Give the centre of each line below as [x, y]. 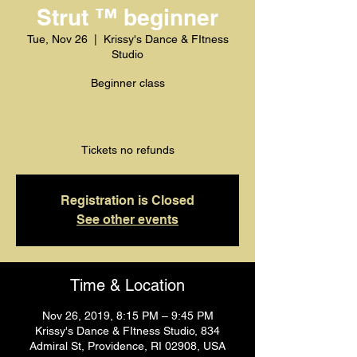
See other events [127, 220]
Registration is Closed [127, 200]
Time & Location [127, 285]
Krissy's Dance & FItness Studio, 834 [127, 331]
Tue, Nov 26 [57, 39]
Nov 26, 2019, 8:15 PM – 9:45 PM [127, 316]
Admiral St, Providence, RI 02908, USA [127, 346]
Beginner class [127, 83]
